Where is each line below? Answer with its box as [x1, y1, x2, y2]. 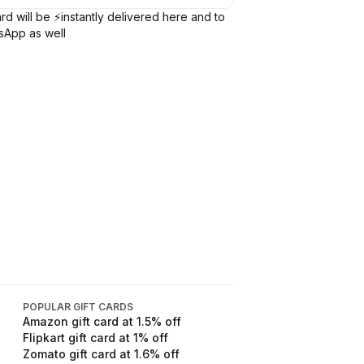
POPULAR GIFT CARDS [23, 301, 133, 313]
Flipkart [23, 331, 65, 344]
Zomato [23, 347, 66, 361]
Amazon [23, 314, 68, 328]
